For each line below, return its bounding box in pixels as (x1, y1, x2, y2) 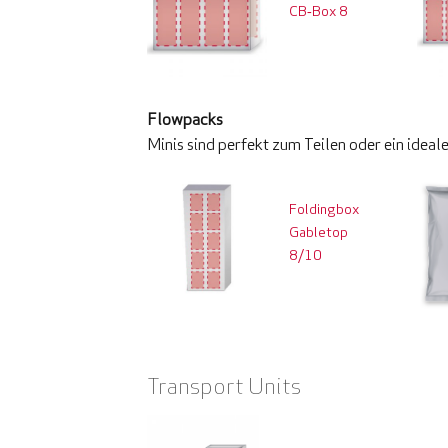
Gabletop (288, 223, 348, 242)
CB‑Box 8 (288, 2, 348, 21)
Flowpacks (147, 108, 223, 129)
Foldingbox (288, 200, 359, 219)
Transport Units (147, 371, 301, 400)
